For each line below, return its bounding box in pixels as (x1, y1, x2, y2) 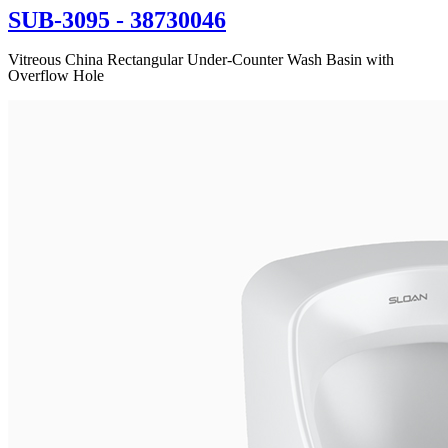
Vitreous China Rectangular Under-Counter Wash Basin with (8, 50, 394, 68)
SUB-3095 (8, 6, 110, 33)
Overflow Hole (8, 66, 104, 84)
